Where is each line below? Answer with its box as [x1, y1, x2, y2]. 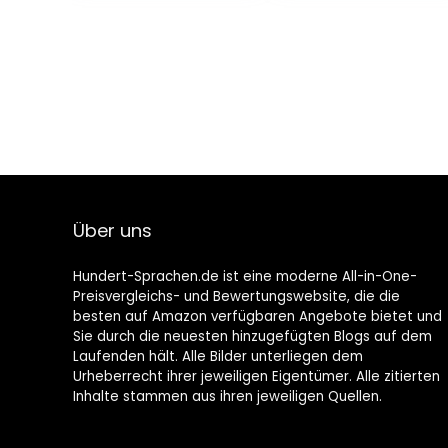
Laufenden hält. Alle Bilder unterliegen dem [72, 347, 363, 367]
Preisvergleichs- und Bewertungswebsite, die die [72, 287, 400, 307]
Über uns [72, 218, 152, 244]
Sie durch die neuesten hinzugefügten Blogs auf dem [72, 327, 432, 347]
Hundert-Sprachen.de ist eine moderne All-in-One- [72, 267, 417, 287]
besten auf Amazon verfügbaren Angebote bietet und [72, 307, 442, 327]
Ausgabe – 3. [290, 18, 400, 42]
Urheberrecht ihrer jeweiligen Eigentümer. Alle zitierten [72, 367, 440, 387]
